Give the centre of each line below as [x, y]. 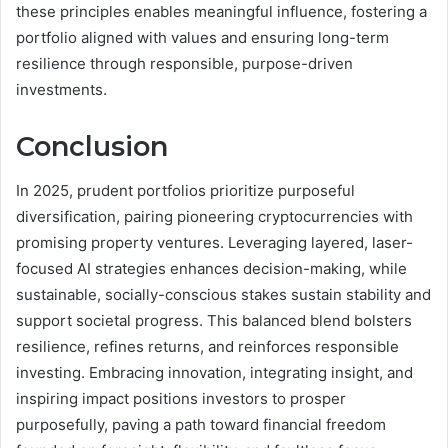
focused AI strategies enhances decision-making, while [211, 269]
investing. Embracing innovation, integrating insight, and [214, 373]
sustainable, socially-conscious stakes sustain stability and [223, 295]
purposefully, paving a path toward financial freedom [201, 425]
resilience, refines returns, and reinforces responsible [207, 347]
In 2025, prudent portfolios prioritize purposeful [185, 191]
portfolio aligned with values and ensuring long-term [202, 37]
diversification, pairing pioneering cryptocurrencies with [214, 217]
